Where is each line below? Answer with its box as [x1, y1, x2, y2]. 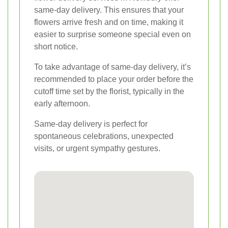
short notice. [34, 42, 78, 51]
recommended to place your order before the [34, 74, 193, 83]
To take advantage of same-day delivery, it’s [34, 62, 191, 71]
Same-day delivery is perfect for [34, 119, 148, 128]
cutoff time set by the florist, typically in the [34, 87, 184, 96]
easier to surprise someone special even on [34, 30, 191, 39]
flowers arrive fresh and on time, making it [34, 17, 183, 26]
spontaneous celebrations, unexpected [34, 131, 174, 140]
